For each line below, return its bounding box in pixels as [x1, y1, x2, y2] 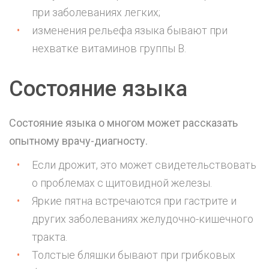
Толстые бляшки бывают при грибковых [32, 249, 235, 262]
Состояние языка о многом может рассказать [9, 116, 238, 130]
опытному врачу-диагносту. [9, 134, 148, 148]
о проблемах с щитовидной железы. [32, 177, 212, 190]
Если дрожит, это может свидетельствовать [32, 159, 256, 172]
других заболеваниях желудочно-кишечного [32, 213, 253, 226]
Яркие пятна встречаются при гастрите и [32, 195, 237, 208]
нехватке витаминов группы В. [32, 42, 186, 55]
